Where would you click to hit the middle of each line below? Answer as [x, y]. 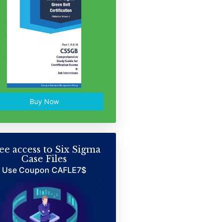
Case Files [44, 159]
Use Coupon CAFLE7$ [44, 170]
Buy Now [44, 101]
